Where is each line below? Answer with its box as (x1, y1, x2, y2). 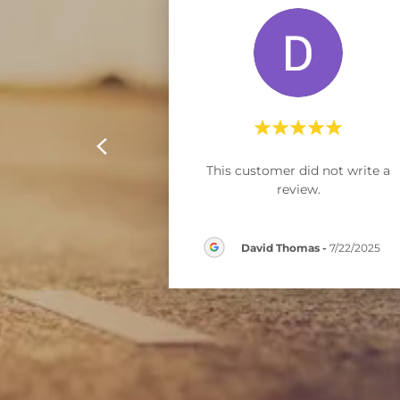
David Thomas (241, 240, 320, 254)
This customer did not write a (206, 162, 390, 179)
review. (276, 181, 321, 198)
